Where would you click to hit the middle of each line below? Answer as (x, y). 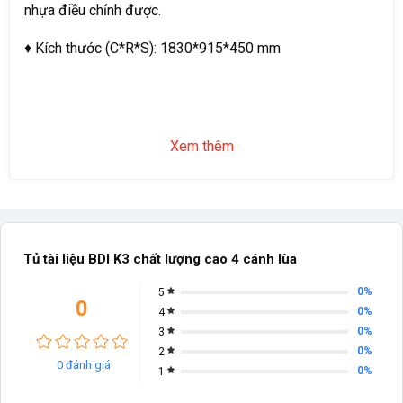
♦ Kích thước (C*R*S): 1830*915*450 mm (152, 48)
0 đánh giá (84, 365)
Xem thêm (201, 146)
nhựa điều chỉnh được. (93, 10)
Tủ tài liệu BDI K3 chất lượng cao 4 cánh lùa (160, 259)
